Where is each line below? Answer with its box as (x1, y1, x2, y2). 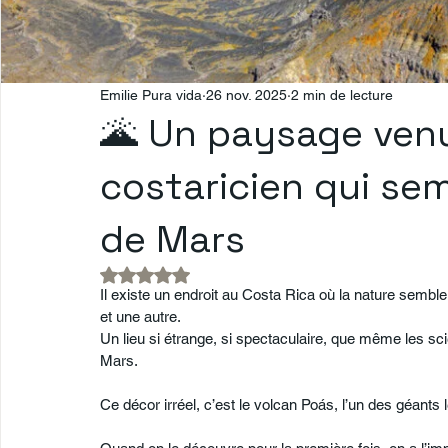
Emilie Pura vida (100, 86, 202, 103)
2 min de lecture (291, 86, 393, 103)
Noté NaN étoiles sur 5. (144, 265, 291, 281)
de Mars (100, 215, 245, 263)
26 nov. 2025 (206, 86, 287, 103)
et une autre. (100, 308, 181, 325)
